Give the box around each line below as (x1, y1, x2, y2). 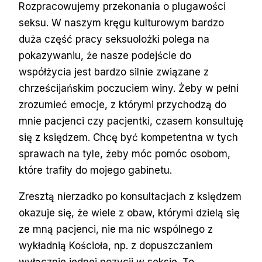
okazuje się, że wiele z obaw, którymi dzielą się (19, 206, 240, 219)
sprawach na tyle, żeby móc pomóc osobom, (19, 147, 230, 160)
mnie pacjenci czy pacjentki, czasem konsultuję (19, 115, 243, 127)
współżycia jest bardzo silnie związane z (19, 65, 209, 78)
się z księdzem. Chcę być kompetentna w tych (19, 131, 238, 143)
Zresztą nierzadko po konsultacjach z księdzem (19, 190, 242, 202)
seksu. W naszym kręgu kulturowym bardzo (19, 16, 224, 29)
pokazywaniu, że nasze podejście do (19, 49, 191, 61)
